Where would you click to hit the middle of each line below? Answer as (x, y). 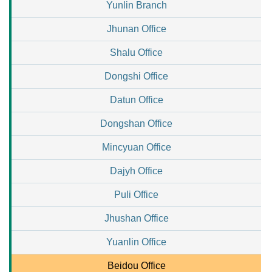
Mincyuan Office (136, 147)
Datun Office (136, 100)
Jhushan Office (136, 218)
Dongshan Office (136, 124)
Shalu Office (136, 53)
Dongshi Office (136, 76)
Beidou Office (136, 266)
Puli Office (136, 195)
